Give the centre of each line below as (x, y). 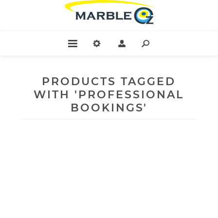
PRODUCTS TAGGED (109, 81)
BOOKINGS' (109, 108)
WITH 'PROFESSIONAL (109, 94)
